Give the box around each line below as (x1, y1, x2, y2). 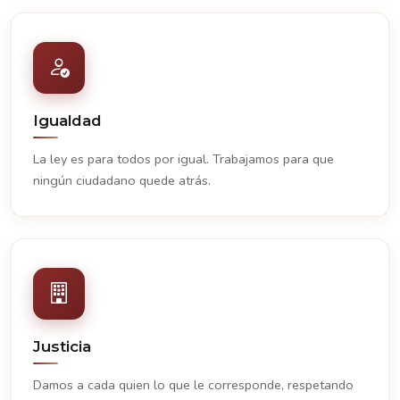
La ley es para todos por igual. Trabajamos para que (33, 150, 334, 169)
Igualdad (33, 111, 102, 129)
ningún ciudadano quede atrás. (33, 171, 211, 190)
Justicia (33, 337, 91, 356)
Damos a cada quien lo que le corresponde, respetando (33, 376, 354, 395)
